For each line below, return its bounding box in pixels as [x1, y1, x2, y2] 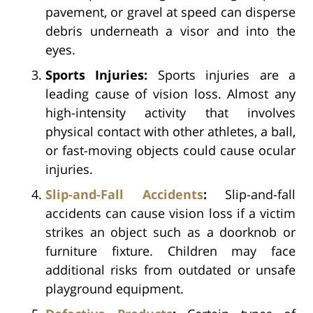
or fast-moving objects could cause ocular [45, 141, 296, 159]
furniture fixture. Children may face [45, 242, 296, 259]
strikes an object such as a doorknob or [45, 223, 296, 240]
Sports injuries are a [157, 66, 296, 83]
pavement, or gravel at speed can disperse [45, 3, 296, 20]
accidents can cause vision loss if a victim [45, 204, 296, 221]
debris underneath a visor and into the [45, 22, 296, 39]
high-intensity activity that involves [45, 103, 296, 121]
